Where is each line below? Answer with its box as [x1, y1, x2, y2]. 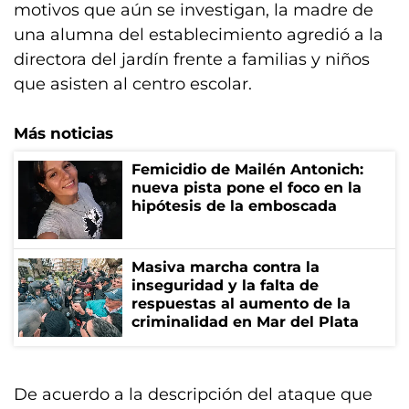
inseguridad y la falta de [131, 277, 319, 294]
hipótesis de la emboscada [131, 197, 337, 215]
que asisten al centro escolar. [14, 74, 252, 94]
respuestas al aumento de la [131, 295, 351, 312]
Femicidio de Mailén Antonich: [131, 161, 363, 178]
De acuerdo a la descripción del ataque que [14, 384, 372, 404]
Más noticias [14, 124, 113, 142]
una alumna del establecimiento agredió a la [14, 25, 383, 45]
